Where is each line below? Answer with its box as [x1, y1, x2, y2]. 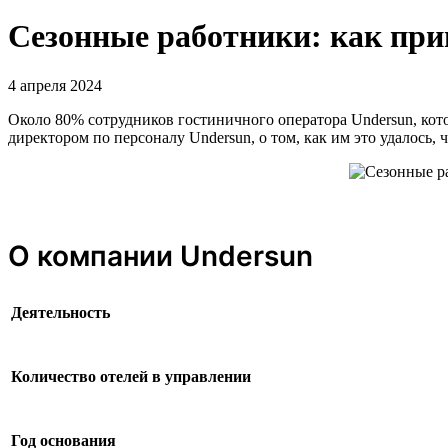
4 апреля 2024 [8, 76, 102, 94]
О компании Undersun [8, 238, 313, 273]
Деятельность [11, 303, 110, 321]
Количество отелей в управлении [11, 367, 251, 385]
